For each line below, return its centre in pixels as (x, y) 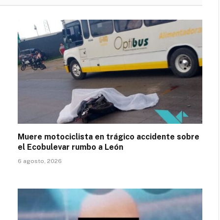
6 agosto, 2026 (40, 161)
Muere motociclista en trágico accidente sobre (109, 137)
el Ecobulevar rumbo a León (70, 147)
